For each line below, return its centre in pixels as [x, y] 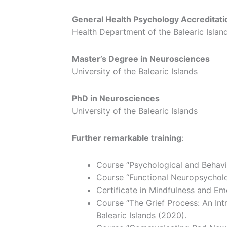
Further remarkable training [127, 138]
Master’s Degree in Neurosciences [141, 59]
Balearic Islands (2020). [141, 216]
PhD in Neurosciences [116, 99]
